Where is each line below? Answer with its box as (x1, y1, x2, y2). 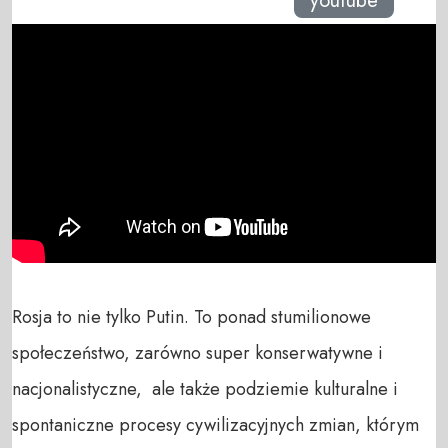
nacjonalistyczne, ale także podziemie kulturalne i (12, 375, 398, 402)
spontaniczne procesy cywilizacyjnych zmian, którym (12, 411, 419, 438)
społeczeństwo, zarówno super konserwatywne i (12, 339, 383, 366)
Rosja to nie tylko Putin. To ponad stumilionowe (12, 303, 371, 330)
